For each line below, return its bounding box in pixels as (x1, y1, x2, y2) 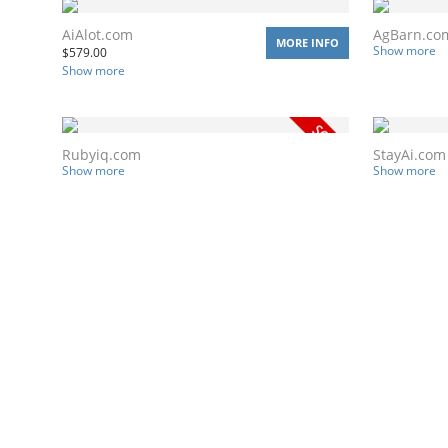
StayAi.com (373, 144, 446, 164)
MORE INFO (276, 34, 339, 50)
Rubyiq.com (62, 144, 141, 164)
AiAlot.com (62, 24, 133, 44)
